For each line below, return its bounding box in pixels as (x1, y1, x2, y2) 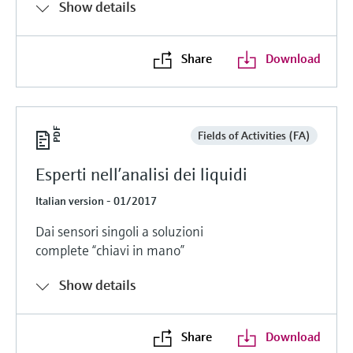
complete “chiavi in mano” (35, 240, 184, 259)
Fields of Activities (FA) (197, 128, 310, 143)
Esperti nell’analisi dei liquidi (35, 163, 247, 185)
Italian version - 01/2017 (35, 193, 157, 208)
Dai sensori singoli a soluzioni (35, 221, 203, 240)
